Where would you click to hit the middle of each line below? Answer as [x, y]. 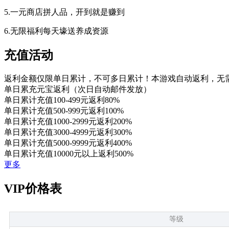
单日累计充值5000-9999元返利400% [68, 143]
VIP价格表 [33, 189]
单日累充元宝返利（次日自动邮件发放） [78, 89]
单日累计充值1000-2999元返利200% [68, 122]
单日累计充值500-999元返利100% [64, 111]
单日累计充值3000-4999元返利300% [68, 132]
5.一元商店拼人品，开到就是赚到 [64, 12]
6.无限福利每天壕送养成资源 [56, 31]
